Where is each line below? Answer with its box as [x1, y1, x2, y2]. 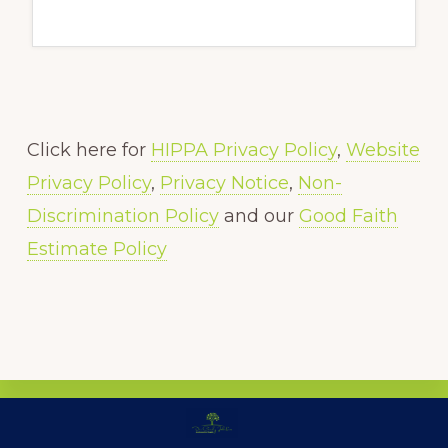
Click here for [26, 138, 151, 161]
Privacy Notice [159, 171, 289, 194]
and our [223, 204, 299, 227]
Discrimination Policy [26, 204, 219, 227]
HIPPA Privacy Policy [150, 138, 337, 161]
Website [345, 138, 420, 161]
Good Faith [298, 204, 398, 227]
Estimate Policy [26, 237, 167, 260]
